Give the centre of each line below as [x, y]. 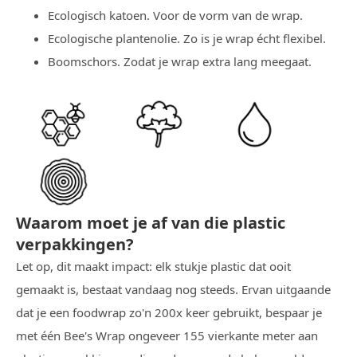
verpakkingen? [75, 245]
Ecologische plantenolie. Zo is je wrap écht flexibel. [187, 38]
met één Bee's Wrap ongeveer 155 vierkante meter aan [167, 336]
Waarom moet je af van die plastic [151, 223]
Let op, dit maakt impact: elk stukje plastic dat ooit [153, 267]
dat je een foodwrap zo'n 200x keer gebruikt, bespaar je [169, 313]
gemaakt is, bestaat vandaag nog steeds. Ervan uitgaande [173, 290]
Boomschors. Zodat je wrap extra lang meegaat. [180, 61]
